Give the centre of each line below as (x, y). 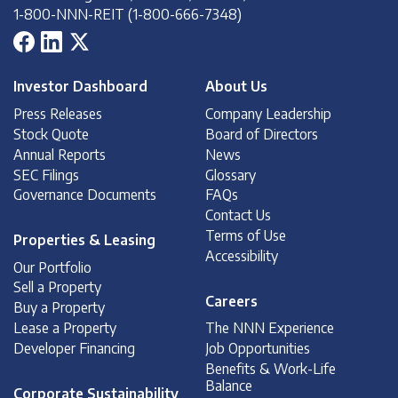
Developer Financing (74, 348)
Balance (229, 386)
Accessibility (242, 256)
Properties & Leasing (84, 239)
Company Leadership (269, 113)
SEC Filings (46, 174)
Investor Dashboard (80, 86)
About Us (237, 86)
